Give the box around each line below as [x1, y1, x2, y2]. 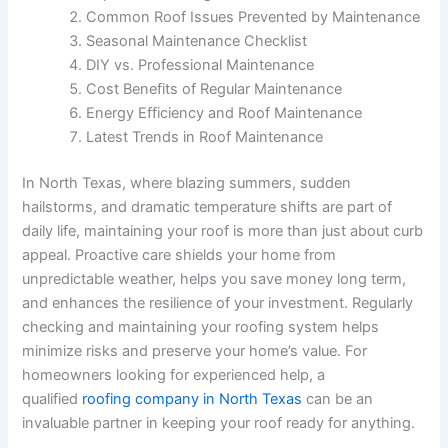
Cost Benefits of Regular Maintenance [86, 79, 343, 98]
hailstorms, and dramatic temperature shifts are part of [22, 197, 393, 216]
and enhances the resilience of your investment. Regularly [22, 293, 414, 312]
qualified [22, 389, 83, 408]
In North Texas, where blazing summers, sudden [22, 173, 352, 192]
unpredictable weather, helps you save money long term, [22, 269, 407, 288]
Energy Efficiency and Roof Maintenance [86, 103, 363, 122]
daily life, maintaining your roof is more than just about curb [22, 221, 424, 240]
